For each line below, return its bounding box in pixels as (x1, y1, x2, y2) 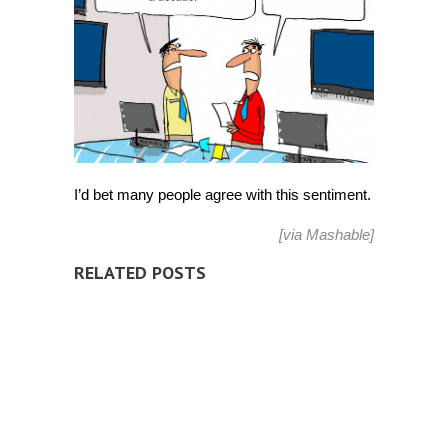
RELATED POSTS (74, 260, 206, 284)
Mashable (306, 225, 370, 243)
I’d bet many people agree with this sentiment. (74, 185, 371, 203)
